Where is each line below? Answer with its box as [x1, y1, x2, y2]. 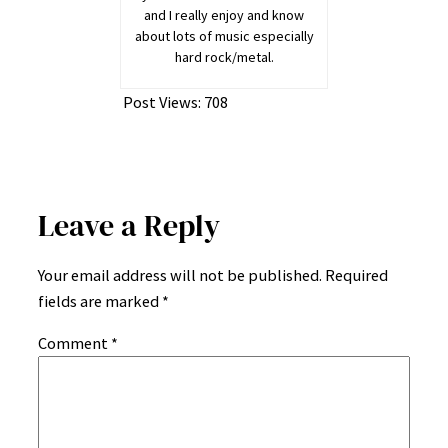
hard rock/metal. [174, 48, 274, 67]
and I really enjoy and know [144, 6, 304, 25]
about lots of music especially [134, 27, 314, 46]
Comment [38, 333, 111, 354]
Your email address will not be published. [38, 264, 322, 285]
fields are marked [38, 290, 162, 311]
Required [325, 264, 388, 285]
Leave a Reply [38, 204, 220, 246]
